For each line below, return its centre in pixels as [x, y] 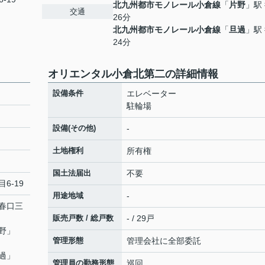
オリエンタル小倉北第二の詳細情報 [133, 74]
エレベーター [151, 93]
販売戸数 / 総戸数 [83, 218]
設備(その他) [74, 128]
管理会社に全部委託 [164, 241]
